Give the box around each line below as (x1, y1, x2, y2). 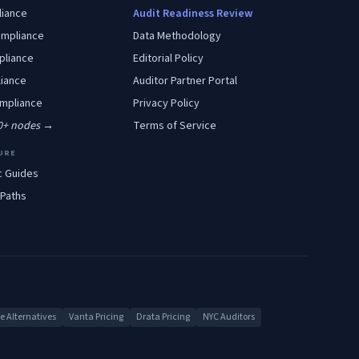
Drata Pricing (136, 310, 190, 324)
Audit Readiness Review (133, 6, 253, 22)
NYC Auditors (203, 310, 255, 324)
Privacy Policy (133, 95, 200, 111)
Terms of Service (133, 118, 217, 134)
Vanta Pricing (69, 310, 123, 324)
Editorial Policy (133, 50, 204, 67)
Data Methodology (133, 28, 222, 44)
